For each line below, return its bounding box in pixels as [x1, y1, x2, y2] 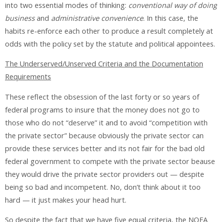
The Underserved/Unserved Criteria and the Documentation [5, 59, 203, 69]
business [5, 13, 35, 23]
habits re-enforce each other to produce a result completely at [5, 26, 213, 36]
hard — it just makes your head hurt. [5, 195, 126, 205]
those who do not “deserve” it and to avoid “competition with [5, 117, 208, 127]
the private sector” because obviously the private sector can [5, 130, 204, 140]
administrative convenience [51, 13, 143, 23]
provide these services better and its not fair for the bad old [5, 143, 205, 153]
